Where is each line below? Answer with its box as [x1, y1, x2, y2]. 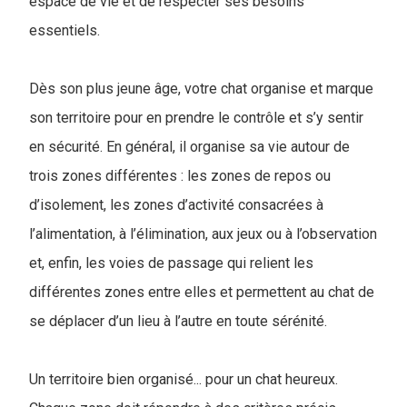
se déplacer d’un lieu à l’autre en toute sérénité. [29, 313, 327, 330]
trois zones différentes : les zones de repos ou [29, 167, 331, 184]
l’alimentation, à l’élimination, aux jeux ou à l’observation [29, 225, 377, 243]
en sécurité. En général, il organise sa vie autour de [29, 138, 350, 155]
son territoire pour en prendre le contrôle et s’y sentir [29, 109, 363, 126]
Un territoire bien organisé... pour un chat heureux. [29, 371, 338, 388]
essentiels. [29, 22, 100, 39]
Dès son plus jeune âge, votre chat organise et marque [29, 80, 373, 97]
